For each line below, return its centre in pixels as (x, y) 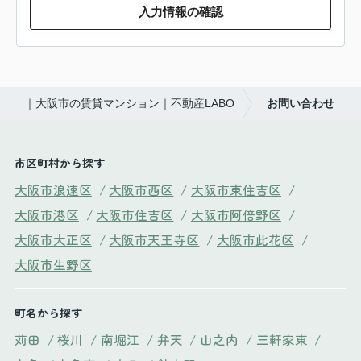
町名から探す (48, 313)
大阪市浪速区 (53, 189)
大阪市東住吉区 (236, 189)
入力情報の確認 (180, 12)
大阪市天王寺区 (154, 239)
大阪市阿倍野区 (236, 214)
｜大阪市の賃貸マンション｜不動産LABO (129, 103)
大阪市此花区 (255, 239)
